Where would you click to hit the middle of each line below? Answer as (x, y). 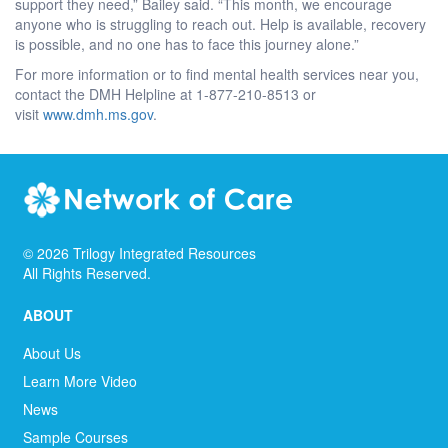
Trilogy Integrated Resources (164, 252)
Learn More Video (80, 380)
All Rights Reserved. (87, 272)
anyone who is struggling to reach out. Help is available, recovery (220, 23)
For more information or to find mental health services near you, (217, 73)
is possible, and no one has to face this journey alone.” (187, 43)
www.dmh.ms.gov (98, 113)
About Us (52, 352)
